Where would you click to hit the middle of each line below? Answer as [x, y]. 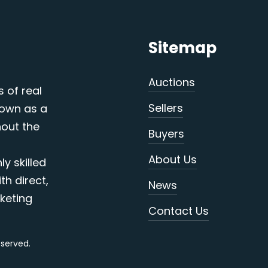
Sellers [165, 108]
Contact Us [178, 211]
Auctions [171, 82]
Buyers [166, 133]
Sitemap [182, 48]
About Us [172, 159]
